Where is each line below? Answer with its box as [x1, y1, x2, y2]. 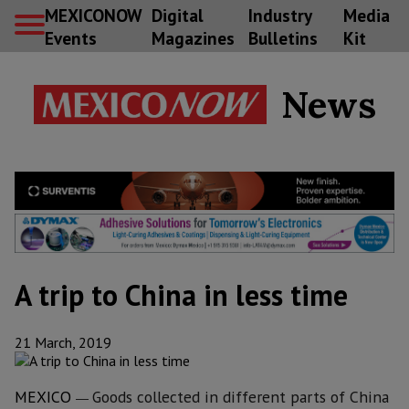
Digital [151, 3, 204, 26]
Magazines [151, 26, 235, 49]
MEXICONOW [45, 3, 142, 26]
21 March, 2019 [15, 333, 111, 352]
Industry [247, 3, 311, 26]
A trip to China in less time [15, 276, 348, 315]
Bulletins [247, 26, 318, 49]
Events [45, 26, 97, 49]
